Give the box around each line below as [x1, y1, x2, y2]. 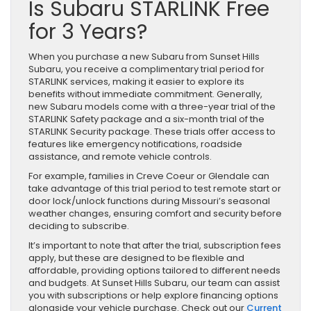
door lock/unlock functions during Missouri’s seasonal [28, 194, 270, 208]
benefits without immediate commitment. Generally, [28, 87, 262, 101]
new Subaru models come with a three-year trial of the [28, 99, 276, 113]
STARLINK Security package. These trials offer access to [28, 124, 276, 138]
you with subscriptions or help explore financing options [28, 288, 278, 302]
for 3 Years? [28, 17, 147, 47]
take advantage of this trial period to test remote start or [28, 181, 281, 195]
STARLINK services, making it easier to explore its [28, 74, 244, 88]
